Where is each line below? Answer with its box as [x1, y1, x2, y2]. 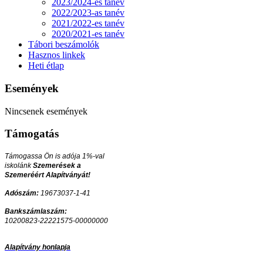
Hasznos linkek [28, 50, 85, 60]
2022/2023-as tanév [52, 8, 124, 18]
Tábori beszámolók [28, 39, 99, 50]
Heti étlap [28, 60, 64, 71]
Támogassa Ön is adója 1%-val [5, 152, 104, 161]
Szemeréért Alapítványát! [5, 171, 90, 180]
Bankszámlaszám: [5, 207, 67, 216]
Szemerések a [33, 161, 81, 170]
